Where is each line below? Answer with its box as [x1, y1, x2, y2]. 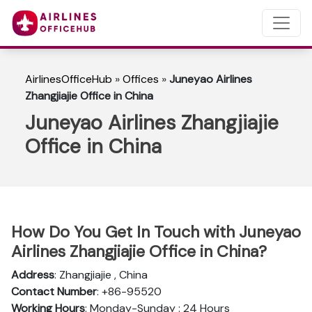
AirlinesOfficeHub [25, 72, 112, 86]
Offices [123, 72, 159, 86]
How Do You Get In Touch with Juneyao [11, 221, 301, 242]
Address [11, 267, 54, 282]
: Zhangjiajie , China [54, 267, 148, 282]
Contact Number [11, 284, 97, 299]
